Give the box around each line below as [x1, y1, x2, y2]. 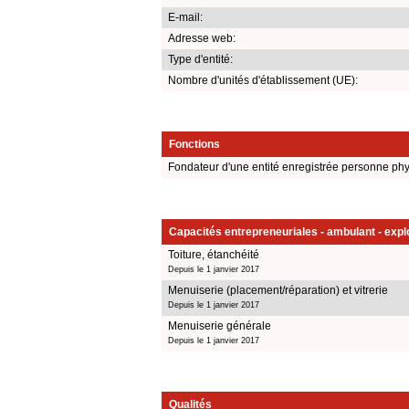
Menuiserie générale [168, 319, 271, 332]
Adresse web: [168, 31, 236, 45]
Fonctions [169, 137, 220, 151]
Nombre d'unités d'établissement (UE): [168, 73, 358, 87]
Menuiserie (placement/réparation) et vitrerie [168, 283, 388, 297]
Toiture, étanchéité [168, 247, 259, 261]
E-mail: [168, 10, 203, 24]
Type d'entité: [168, 52, 233, 66]
